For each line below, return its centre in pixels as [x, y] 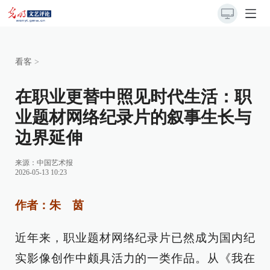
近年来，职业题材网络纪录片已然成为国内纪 [135, 238]
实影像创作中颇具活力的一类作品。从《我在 [135, 258]
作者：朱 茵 [49, 205]
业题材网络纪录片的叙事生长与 [133, 117]
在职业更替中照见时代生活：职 [133, 97]
